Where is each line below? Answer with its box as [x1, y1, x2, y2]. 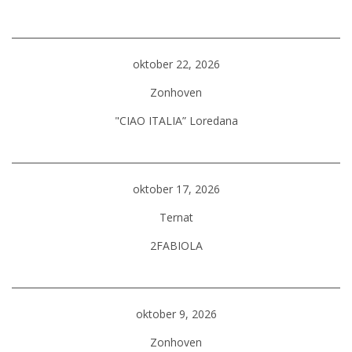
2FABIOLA [149, 238, 203, 253]
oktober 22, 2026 [132, 57, 220, 71]
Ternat [159, 210, 193, 225]
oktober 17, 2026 [132, 181, 220, 196]
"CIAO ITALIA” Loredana [114, 113, 238, 128]
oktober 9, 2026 [135, 306, 217, 321]
